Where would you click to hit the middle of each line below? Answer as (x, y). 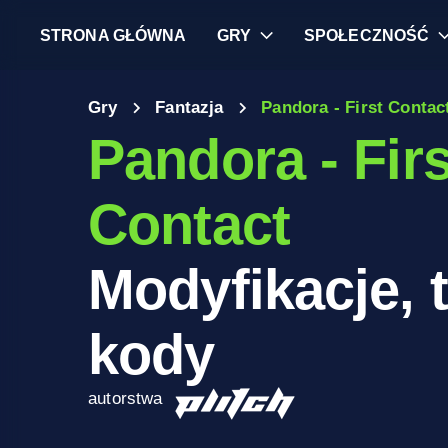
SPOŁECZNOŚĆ (366, 35)
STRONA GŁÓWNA (113, 35)
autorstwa (125, 398)
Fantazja (189, 107)
